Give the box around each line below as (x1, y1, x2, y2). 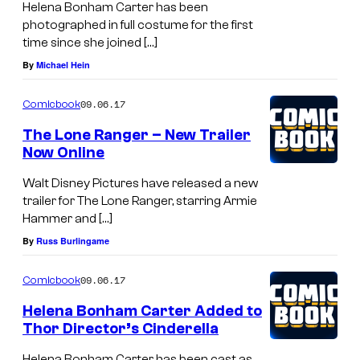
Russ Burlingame (36, 235, 109, 247)
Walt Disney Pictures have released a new (22, 176, 258, 190)
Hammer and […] (22, 211, 112, 226)
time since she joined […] (22, 35, 157, 51)
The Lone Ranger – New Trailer (22, 126, 251, 145)
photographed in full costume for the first (22, 18, 253, 33)
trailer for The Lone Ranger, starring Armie (22, 194, 257, 208)
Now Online (22, 144, 104, 162)
